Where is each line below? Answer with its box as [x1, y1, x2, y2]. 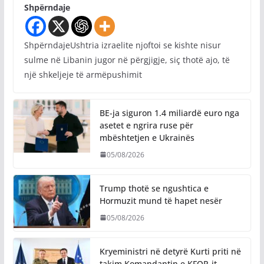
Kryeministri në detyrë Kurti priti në [99, 245, 241, 257]
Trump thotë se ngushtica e [99, 182, 209, 194]
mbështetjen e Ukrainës [99, 131, 194, 143]
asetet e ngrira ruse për [99, 119, 193, 131]
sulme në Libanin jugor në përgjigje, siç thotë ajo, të [24, 54, 230, 65]
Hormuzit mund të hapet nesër [99, 194, 222, 206]
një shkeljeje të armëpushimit [24, 68, 142, 80]
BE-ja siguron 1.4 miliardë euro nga [99, 107, 239, 118]
